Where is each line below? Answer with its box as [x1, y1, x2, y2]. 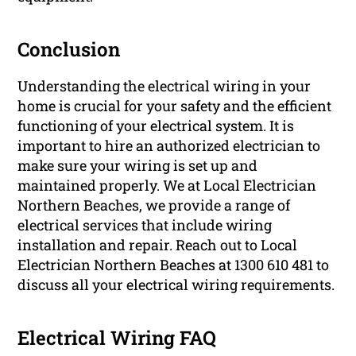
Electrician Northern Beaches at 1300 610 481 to [17, 254, 330, 274]
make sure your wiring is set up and [17, 155, 258, 175]
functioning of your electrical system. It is [17, 115, 295, 135]
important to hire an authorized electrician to [17, 135, 321, 155]
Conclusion [17, 36, 121, 62]
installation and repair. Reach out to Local [17, 234, 298, 254]
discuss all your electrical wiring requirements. [17, 274, 335, 294]
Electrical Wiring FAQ [17, 324, 217, 350]
